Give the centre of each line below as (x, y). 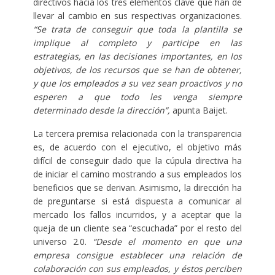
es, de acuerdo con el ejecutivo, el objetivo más (137, 147)
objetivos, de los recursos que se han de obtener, (137, 70)
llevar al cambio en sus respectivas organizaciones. (137, 16)
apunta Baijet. (199, 110)
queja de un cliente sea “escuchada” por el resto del (137, 228)
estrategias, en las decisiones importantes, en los (137, 56)
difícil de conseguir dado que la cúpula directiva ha (137, 161)
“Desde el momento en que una (168, 242)
